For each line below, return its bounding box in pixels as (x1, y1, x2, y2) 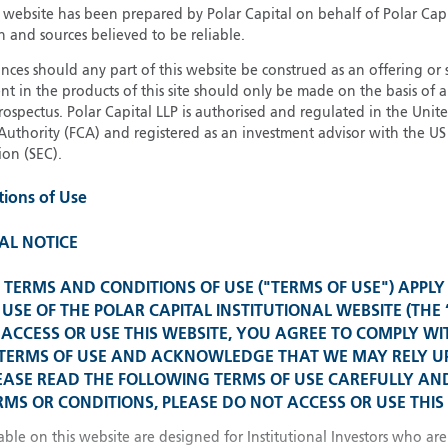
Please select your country (123, 152, 344, 170)
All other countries (131, 284, 255, 299)
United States (128, 228, 218, 242)
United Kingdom (128, 201, 239, 215)
